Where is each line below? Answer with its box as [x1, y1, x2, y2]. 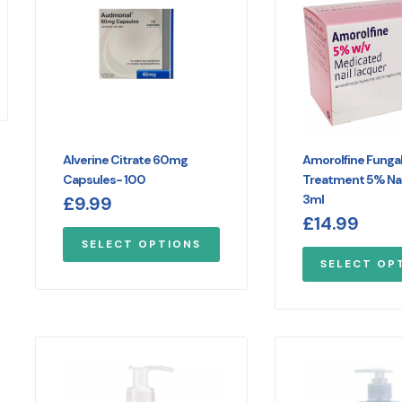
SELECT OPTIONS [81, 237, 201, 252]
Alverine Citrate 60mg [62, 152, 188, 169]
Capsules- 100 [62, 171, 145, 188]
